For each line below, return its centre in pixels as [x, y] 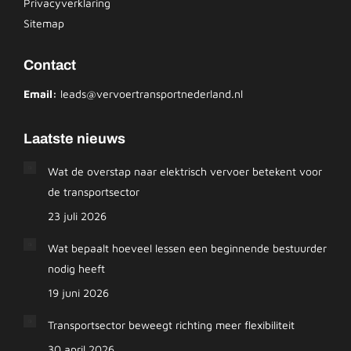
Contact [50, 65]
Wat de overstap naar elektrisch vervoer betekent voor [185, 171]
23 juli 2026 [77, 216]
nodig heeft [76, 268]
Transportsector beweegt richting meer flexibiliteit [171, 325]
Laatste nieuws [74, 139]
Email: [40, 94]
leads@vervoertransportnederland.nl [152, 94]
